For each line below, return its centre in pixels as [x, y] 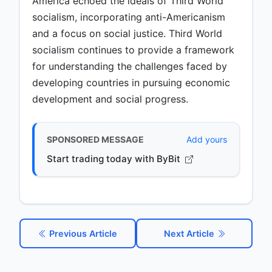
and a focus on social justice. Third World [127, 34]
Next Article [190, 234]
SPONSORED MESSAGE [95, 140]
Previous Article [82, 234]
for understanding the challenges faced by [130, 66]
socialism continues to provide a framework [133, 50]
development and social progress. [110, 99]
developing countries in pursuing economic [131, 83]
